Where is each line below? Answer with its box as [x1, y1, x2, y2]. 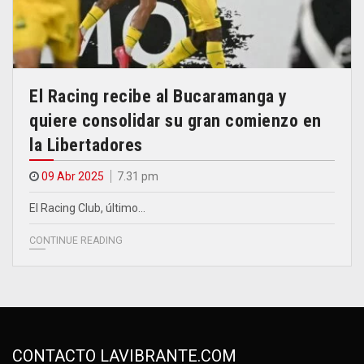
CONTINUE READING [29, 234, 123, 246]
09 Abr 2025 [41, 169, 104, 183]
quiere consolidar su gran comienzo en [29, 110, 322, 131]
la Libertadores [29, 134, 143, 155]
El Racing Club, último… [29, 201, 145, 214]
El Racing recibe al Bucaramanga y [29, 85, 288, 106]
